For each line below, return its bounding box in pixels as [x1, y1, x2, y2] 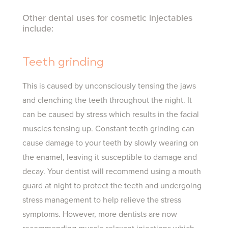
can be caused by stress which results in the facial [22, 109, 199, 120]
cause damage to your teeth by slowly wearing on [22, 138, 198, 148]
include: [22, 23, 53, 34]
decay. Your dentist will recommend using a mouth [22, 166, 201, 177]
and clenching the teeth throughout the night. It [22, 95, 192, 105]
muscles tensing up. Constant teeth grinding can [22, 124, 194, 134]
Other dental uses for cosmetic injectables [22, 12, 192, 23]
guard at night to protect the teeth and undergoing [22, 181, 202, 191]
